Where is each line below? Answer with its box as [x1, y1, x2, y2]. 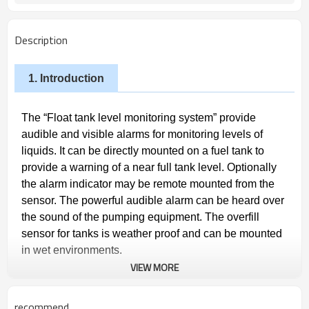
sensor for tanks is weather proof [21, 228, 182, 239]
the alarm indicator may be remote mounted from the [21, 178, 275, 190]
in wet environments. [21, 244, 125, 256]
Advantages [40, 285, 103, 297]
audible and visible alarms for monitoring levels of [21, 128, 263, 140]
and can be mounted [182, 228, 282, 239]
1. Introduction [28, 72, 104, 84]
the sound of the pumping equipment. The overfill [21, 211, 259, 223]
